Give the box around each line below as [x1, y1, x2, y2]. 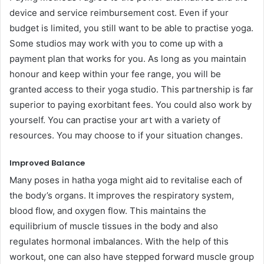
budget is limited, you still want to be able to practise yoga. [9, 22, 253, 34]
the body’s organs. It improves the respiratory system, [9, 189, 234, 201]
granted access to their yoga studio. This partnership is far [9, 84, 253, 95]
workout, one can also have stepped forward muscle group [9, 250, 254, 262]
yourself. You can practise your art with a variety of [9, 114, 220, 126]
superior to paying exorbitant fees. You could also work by [9, 99, 252, 110]
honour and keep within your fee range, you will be [9, 68, 221, 80]
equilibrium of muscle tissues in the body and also [9, 220, 218, 232]
